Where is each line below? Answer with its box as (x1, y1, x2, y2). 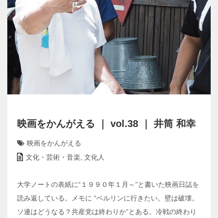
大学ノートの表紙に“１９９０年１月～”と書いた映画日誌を (17, 180, 199, 188)
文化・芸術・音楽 (26, 153, 80, 161)
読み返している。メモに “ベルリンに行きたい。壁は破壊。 (17, 194, 199, 202)
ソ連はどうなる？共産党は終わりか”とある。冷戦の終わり (17, 207, 197, 216)
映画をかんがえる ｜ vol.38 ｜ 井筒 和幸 (17, 118, 196, 129)
